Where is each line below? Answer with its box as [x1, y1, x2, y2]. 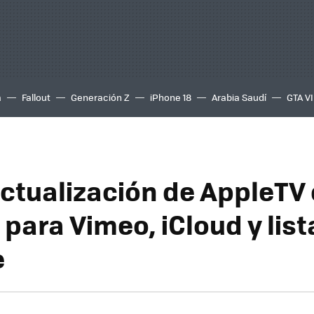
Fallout [22, 90, 50, 104]
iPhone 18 [150, 90, 191, 104]
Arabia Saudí [212, 90, 266, 104]
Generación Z [71, 90, 130, 104]
